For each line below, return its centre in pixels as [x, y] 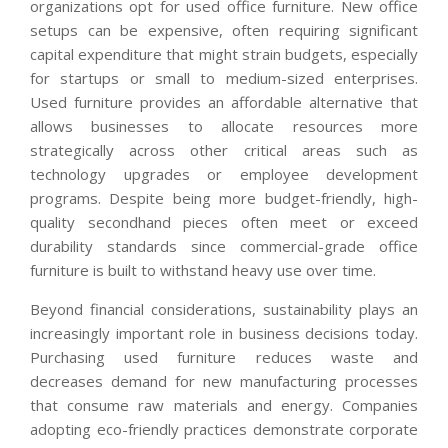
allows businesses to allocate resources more [224, 125]
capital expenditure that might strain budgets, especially [224, 53]
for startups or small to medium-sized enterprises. [224, 77]
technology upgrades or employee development [224, 173]
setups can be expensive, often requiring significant [224, 29]
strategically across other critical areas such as [224, 149]
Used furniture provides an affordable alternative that [224, 101]
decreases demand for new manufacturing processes [224, 380]
